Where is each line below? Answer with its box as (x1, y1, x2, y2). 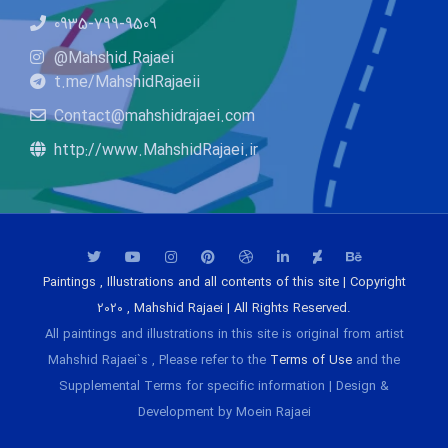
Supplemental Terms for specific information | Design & (59, 376, 389, 398)
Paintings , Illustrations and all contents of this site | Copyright (42, 272, 406, 294)
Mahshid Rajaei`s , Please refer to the (48, 350, 270, 372)
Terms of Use (270, 350, 352, 372)
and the (352, 350, 400, 372)
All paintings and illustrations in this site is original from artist (44, 324, 404, 346)
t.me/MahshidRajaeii (54, 70, 200, 96)
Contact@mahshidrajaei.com (54, 104, 255, 130)
